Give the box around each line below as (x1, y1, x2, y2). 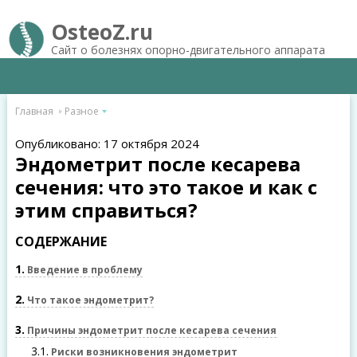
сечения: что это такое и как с (14, 174, 317, 200)
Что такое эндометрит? (24, 293, 154, 307)
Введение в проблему (24, 263, 143, 277)
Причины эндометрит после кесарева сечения (24, 324, 277, 337)
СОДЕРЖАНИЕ (14, 233, 107, 250)
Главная (14, 104, 53, 118)
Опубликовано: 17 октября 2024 (14, 135, 199, 151)
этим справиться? (14, 197, 198, 223)
